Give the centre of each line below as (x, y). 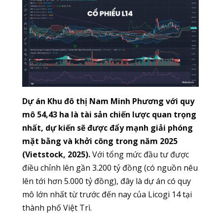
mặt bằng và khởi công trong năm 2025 (100, 141)
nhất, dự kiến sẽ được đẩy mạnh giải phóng (107, 128)
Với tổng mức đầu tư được (139, 155)
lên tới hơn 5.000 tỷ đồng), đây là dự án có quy (106, 181)
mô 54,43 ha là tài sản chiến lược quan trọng (109, 115)
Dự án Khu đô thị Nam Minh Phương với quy (108, 101)
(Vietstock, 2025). (56, 155)
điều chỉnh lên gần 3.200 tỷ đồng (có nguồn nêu (110, 168)
